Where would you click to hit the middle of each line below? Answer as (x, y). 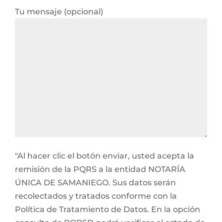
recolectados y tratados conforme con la (96, 196)
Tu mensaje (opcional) (59, 12)
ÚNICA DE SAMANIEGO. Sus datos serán (95, 183)
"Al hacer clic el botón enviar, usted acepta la (105, 156)
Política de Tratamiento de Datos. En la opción (108, 209)
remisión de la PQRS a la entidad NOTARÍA (100, 169)
